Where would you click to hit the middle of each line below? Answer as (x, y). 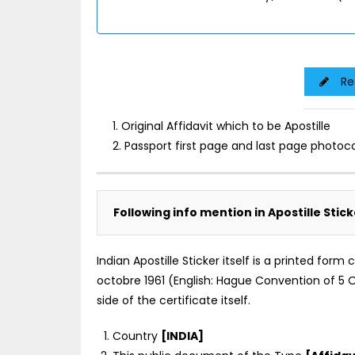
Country (137, 336)
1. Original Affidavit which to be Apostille (221, 126)
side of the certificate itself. (174, 300)
